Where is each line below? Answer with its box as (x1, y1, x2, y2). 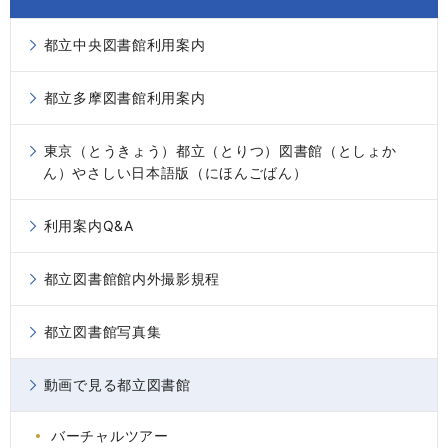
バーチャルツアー (51, 427, 169, 445)
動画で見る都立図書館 (43, 376, 191, 394)
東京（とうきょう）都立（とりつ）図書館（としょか (43, 142, 397, 160)
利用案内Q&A (43, 217, 134, 235)
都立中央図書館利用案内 (43, 36, 206, 54)
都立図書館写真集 (43, 323, 162, 341)
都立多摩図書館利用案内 (43, 89, 206, 107)
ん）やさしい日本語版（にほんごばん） (43, 164, 308, 182)
